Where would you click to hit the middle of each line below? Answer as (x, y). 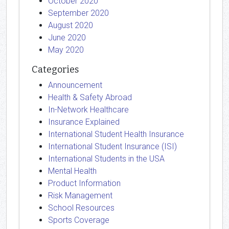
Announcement (75, 85)
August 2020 (71, 25)
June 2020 (67, 38)
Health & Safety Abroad (90, 97)
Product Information (84, 183)
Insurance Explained (84, 122)
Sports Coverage (79, 220)
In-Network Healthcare (88, 110)
